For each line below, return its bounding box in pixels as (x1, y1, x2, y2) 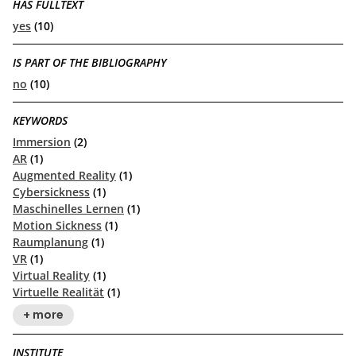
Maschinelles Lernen (13, 200, 124, 216)
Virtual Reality (13, 267, 90, 283)
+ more (22, 307, 64, 323)
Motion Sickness (13, 217, 102, 233)
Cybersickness (13, 184, 90, 199)
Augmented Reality (13, 167, 116, 183)
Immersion (13, 133, 71, 149)
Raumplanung (13, 234, 88, 250)
